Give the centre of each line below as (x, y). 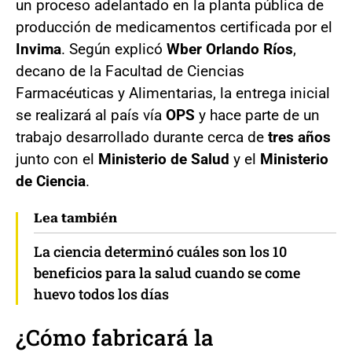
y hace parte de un (257, 115)
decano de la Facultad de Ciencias (130, 71)
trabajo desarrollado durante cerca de (142, 137)
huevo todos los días (101, 293)
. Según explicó (114, 49)
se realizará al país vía (91, 115)
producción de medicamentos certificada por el (174, 27)
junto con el (57, 159)
